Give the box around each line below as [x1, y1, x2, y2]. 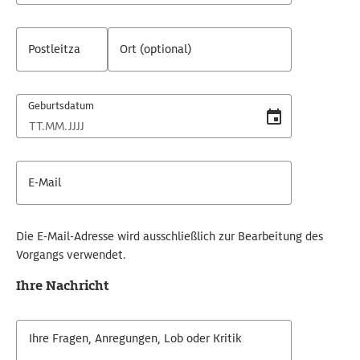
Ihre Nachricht [16, 277, 109, 294]
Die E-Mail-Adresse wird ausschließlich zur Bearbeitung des [16, 229, 323, 243]
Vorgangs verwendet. [16, 247, 126, 262]
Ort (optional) [120, 42, 192, 56]
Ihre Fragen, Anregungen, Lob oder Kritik [29, 331, 242, 346]
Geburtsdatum [28, 99, 94, 112]
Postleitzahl [28, 42, 90, 56]
